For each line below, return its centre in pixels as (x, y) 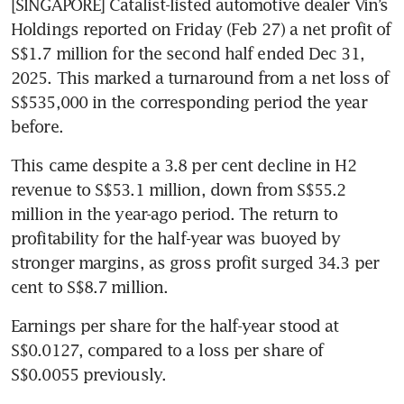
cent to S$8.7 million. (90, 287)
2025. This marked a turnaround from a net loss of (200, 78)
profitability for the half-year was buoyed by (176, 239)
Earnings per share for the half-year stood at (175, 326)
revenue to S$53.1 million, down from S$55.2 (179, 190)
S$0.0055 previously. (89, 375)
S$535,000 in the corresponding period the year (189, 102)
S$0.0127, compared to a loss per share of (167, 350)
